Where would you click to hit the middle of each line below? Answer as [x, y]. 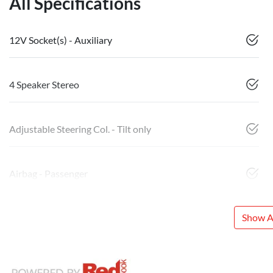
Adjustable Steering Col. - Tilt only [80, 129]
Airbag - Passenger [48, 173]
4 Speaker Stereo [44, 84]
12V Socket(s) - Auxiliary [61, 40]
